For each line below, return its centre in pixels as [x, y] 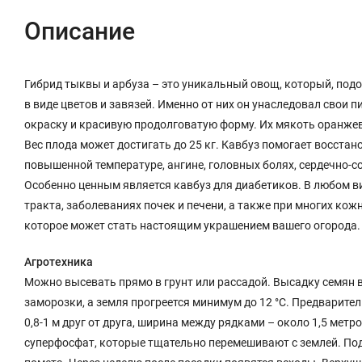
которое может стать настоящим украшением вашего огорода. [192, 225]
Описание [80, 31]
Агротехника [59, 261]
